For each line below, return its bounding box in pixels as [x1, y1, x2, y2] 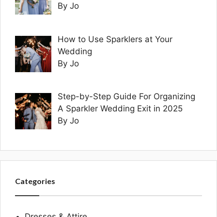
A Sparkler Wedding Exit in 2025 [57, 103, 183, 113]
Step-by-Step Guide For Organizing [57, 91, 195, 101]
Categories [15, 176, 55, 186]
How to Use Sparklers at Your [57, 34, 172, 44]
